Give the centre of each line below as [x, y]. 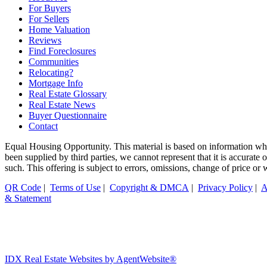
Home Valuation [59, 30]
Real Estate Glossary [68, 94]
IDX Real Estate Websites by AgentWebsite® [91, 259]
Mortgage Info [56, 83]
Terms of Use [75, 188]
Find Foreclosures [62, 51]
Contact [43, 126]
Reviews [45, 41]
